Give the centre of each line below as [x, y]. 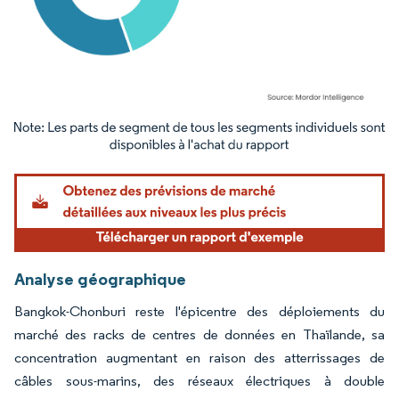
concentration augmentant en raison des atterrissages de [199, 357]
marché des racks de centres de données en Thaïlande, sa [199, 334]
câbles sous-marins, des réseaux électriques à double [199, 380]
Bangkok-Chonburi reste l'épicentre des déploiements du [199, 311]
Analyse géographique [100, 278]
